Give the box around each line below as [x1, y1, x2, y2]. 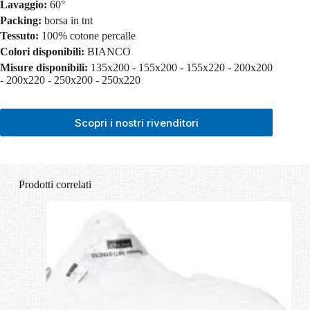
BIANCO [87, 46, 131, 58]
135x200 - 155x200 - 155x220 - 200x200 [91, 62, 273, 74]
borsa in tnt [44, 14, 93, 26]
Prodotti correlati [18, 179, 91, 191]
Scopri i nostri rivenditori [74, 116, 199, 129]
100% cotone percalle [42, 30, 136, 42]
